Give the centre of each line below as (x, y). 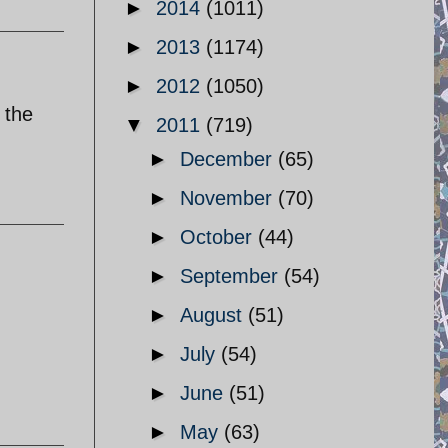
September (232, 276)
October (219, 237)
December (229, 159)
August (214, 315)
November (229, 198)
